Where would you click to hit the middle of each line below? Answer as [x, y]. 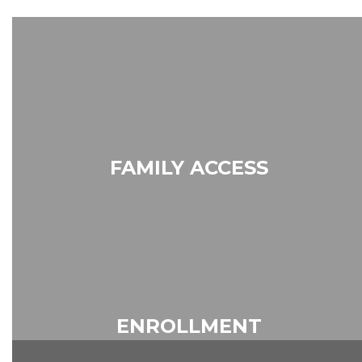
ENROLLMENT [189, 326]
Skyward [189, 189]
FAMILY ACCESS [189, 167]
